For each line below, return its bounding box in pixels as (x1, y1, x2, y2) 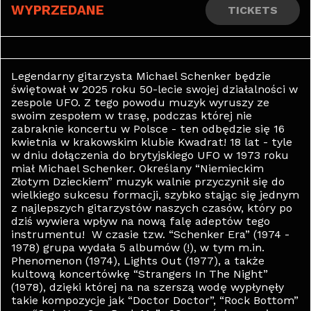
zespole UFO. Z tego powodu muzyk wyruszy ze (11, 96, 269, 109)
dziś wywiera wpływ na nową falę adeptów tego (11, 215, 270, 228)
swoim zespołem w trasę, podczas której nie (11, 109, 252, 122)
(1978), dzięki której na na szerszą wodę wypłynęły (11, 280, 284, 294)
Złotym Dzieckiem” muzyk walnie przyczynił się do (11, 175, 285, 188)
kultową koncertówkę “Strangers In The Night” (11, 267, 268, 280)
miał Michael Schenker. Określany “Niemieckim (11, 162, 264, 175)
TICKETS (228, 3, 278, 17)
